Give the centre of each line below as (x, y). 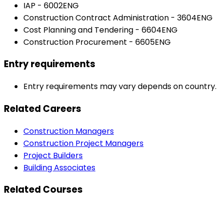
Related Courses (43, 190)
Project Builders (53, 155)
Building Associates (59, 167)
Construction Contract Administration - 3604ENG (118, 18)
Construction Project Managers (83, 143)
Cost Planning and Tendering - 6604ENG (100, 30)
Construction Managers (69, 131)
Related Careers (43, 109)
